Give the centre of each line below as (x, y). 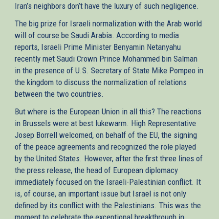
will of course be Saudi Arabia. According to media (97, 35)
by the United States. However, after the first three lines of (109, 158)
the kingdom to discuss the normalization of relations (101, 82)
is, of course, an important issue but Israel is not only (100, 193)
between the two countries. (59, 94)
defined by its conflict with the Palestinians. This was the (108, 205)
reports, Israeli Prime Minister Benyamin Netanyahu (98, 47)
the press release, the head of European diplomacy (96, 170)
